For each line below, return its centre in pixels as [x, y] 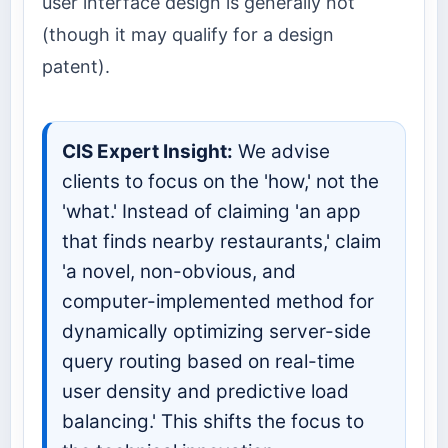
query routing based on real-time [208, 362]
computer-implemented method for [218, 302]
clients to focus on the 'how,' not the [220, 182]
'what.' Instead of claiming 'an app [211, 212]
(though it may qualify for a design [188, 35]
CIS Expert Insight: [147, 152]
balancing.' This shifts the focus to [213, 422]
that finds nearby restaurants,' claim [221, 242]
